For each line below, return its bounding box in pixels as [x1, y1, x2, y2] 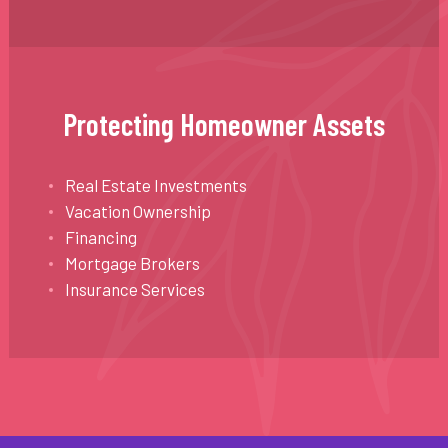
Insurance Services [64, 279, 205, 300]
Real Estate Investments [64, 175, 247, 196]
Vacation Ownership [64, 201, 211, 222]
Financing [64, 227, 137, 248]
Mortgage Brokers [64, 253, 200, 274]
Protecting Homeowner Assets [62, 106, 385, 143]
